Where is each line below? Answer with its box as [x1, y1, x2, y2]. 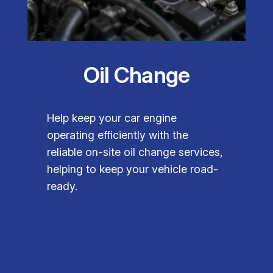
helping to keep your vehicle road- [47, 163, 219, 176]
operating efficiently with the [47, 129, 189, 142]
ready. [47, 180, 78, 193]
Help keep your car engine [47, 112, 177, 125]
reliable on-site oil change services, [47, 146, 224, 159]
